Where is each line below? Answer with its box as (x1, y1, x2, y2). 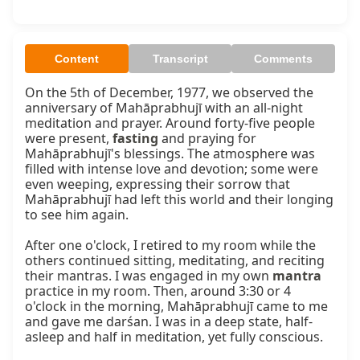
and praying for (158, 129, 256, 148)
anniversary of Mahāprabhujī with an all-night (25, 99, 303, 117)
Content (54, 52, 99, 66)
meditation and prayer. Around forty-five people (25, 114, 315, 133)
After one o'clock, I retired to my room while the (25, 236, 316, 255)
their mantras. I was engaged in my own (25, 267, 272, 285)
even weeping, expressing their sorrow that (25, 175, 290, 194)
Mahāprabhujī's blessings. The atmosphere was (25, 145, 315, 163)
